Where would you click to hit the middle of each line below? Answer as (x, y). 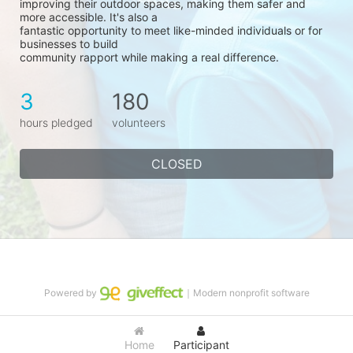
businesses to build (69, 44)
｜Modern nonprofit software (246, 293)
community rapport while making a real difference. (149, 58)
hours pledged (56, 123)
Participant (201, 345)
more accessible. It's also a (89, 17)
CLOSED (176, 164)
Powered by (71, 293)
